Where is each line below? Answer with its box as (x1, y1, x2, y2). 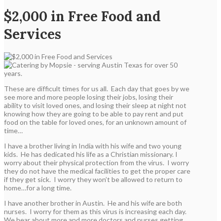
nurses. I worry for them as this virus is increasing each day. (4, 207, 188, 216)
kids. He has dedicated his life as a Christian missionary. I (4, 149, 178, 158)
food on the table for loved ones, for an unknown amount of (4, 117, 186, 126)
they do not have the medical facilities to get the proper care (4, 166, 190, 175)
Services (4, 25, 61, 43)
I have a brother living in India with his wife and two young (4, 141, 182, 150)
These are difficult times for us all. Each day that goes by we (4, 84, 189, 93)
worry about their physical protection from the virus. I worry (4, 158, 189, 167)
